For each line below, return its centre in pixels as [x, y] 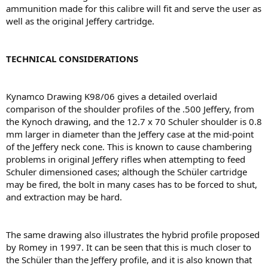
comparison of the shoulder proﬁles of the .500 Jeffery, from [130, 109]
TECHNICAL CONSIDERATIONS [72, 59]
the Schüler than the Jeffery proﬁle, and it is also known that [129, 260]
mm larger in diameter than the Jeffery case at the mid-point [130, 134]
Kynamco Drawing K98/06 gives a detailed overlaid [112, 96]
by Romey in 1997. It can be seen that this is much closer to [129, 247]
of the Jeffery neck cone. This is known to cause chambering [129, 147]
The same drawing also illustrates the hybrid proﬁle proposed [133, 234]
